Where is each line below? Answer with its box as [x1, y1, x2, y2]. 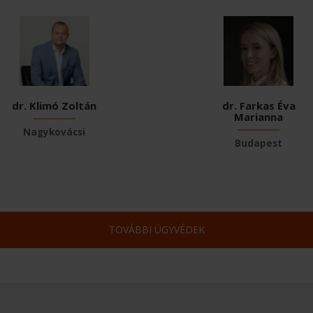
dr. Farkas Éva [221, 98, 296, 112]
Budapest [235, 136, 283, 150]
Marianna [234, 109, 284, 124]
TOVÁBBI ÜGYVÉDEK [108, 222, 205, 236]
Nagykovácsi [23, 125, 86, 138]
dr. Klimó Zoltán [12, 98, 97, 112]
